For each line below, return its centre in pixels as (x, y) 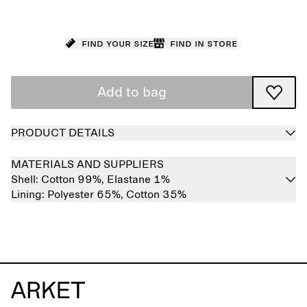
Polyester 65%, (87, 195)
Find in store (203, 43)
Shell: (26, 180)
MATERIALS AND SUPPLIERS (87, 164)
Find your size (117, 43)
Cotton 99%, (74, 180)
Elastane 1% (138, 180)
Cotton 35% (156, 195)
